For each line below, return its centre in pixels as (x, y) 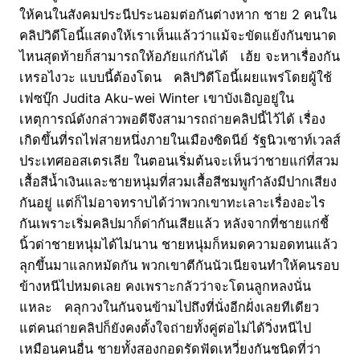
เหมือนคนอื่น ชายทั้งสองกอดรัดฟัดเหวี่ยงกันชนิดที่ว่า (170, 349)
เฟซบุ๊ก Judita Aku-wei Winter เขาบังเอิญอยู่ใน (157, 98)
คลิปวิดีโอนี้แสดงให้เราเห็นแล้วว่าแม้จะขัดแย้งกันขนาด (178, 36)
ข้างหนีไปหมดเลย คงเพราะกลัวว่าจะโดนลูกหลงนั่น (165, 286)
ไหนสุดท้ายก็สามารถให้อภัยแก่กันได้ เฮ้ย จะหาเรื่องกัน (180, 57)
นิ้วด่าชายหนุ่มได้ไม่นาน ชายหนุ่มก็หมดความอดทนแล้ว (178, 245)
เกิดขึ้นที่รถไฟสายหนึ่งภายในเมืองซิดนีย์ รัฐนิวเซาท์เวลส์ (180, 140)
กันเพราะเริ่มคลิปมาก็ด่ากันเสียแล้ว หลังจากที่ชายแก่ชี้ (174, 224)
